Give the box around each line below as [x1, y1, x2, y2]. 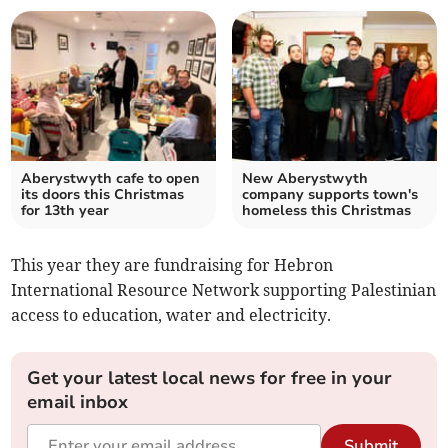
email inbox [27, 390, 129, 415]
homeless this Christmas [242, 201, 411, 221]
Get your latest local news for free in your [27, 366, 393, 391]
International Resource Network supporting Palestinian [11, 280, 437, 301]
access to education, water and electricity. [11, 305, 332, 326]
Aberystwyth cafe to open [21, 169, 201, 189]
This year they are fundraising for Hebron [11, 255, 334, 276]
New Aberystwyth [242, 169, 368, 189]
